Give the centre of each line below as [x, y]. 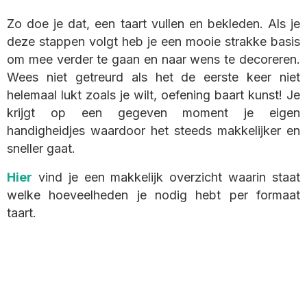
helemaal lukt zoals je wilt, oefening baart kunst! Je [153, 95]
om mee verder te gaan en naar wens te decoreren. [153, 60]
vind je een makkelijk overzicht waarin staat [166, 177]
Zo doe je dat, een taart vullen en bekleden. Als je [153, 24]
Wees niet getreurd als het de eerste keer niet [153, 77]
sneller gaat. [41, 149]
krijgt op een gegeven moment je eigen [153, 113]
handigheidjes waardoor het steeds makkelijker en [153, 131]
